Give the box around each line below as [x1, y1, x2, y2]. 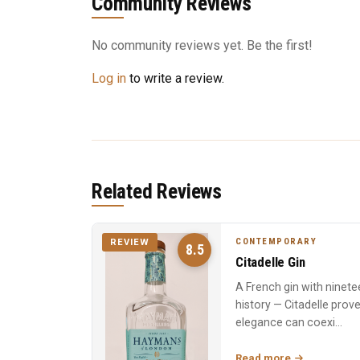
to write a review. [126, 70, 224, 86]
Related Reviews [92, 178, 222, 203]
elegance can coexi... [235, 315, 342, 329]
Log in [92, 70, 126, 86]
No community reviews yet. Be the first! [92, 37, 313, 53]
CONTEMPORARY [235, 235, 317, 247]
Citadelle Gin [235, 253, 305, 270]
